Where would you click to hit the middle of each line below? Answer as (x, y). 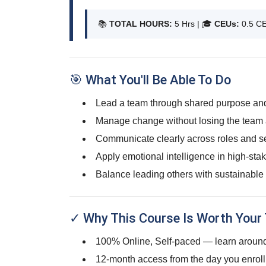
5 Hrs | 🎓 (193, 24)
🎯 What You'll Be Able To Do (150, 80)
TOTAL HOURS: (141, 24)
